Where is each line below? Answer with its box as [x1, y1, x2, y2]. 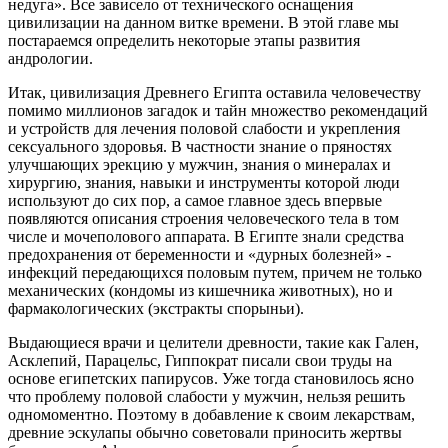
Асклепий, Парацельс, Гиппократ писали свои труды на [8, 351, 392, 369]
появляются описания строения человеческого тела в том [8, 209, 399, 227]
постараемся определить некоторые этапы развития [8, 31, 360, 49]
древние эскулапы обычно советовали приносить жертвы [8, 423, 402, 441]
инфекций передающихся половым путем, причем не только [8, 263, 422, 281]
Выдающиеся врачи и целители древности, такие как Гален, [8, 333, 419, 351]
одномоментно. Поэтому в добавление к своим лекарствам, [8, 405, 415, 423]
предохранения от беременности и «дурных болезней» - [8, 245, 391, 263]
